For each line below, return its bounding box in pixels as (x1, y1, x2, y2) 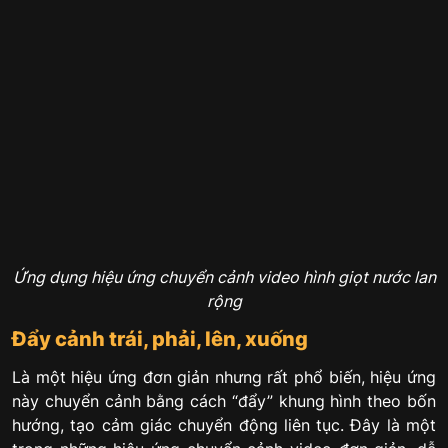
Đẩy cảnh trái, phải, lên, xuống (12, 327, 308, 352)
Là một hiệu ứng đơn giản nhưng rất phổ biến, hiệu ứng (12, 366, 436, 387)
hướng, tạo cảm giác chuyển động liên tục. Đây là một (12, 414, 436, 435)
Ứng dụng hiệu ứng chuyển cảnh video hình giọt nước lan (12, 267, 436, 288)
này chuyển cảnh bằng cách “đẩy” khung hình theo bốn (12, 390, 436, 411)
